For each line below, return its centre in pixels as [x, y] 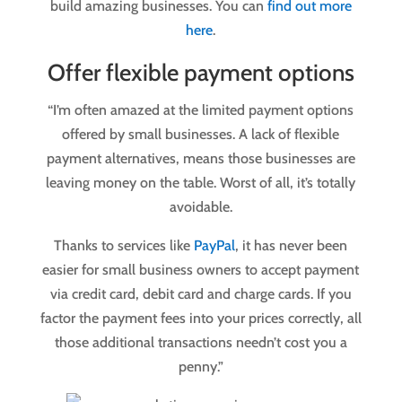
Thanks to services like [124, 246]
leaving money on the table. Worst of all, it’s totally [201, 183]
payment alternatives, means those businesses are [201, 159]
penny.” [201, 367]
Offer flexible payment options [201, 73]
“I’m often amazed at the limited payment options [201, 110]
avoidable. [201, 207]
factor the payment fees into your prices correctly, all [201, 319]
